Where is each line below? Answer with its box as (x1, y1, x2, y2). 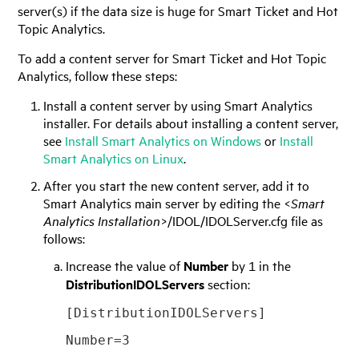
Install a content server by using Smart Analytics (43, 95, 313, 114)
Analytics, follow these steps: (18, 66, 178, 84)
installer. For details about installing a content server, (43, 113, 339, 131)
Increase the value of (65, 256, 184, 274)
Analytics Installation (43, 211, 161, 229)
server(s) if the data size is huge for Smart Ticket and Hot (18, 2, 339, 20)
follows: (43, 228, 86, 247)
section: (204, 274, 250, 292)
